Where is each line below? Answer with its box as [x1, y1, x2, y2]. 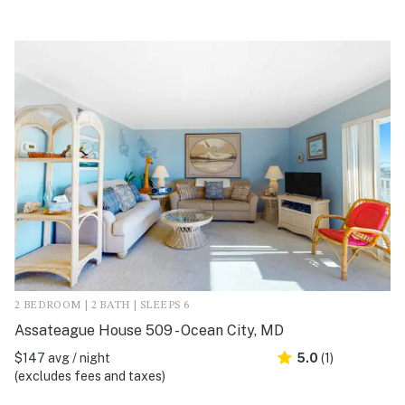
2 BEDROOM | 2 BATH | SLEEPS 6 [14, 300, 190, 312]
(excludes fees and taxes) [14, 369, 165, 384]
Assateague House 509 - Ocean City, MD [14, 322, 284, 340]
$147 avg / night [14, 351, 110, 366]
